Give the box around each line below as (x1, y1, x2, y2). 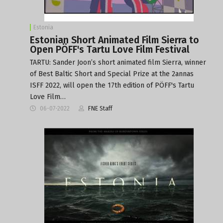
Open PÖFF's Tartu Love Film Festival (30, 43, 190, 55)
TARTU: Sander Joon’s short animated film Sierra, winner (30, 58, 206, 67)
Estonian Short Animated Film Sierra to (30, 34, 199, 46)
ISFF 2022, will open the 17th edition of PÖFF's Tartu (30, 81, 194, 90)
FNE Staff (88, 105, 112, 112)
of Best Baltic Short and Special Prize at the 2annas (30, 69, 194, 78)
